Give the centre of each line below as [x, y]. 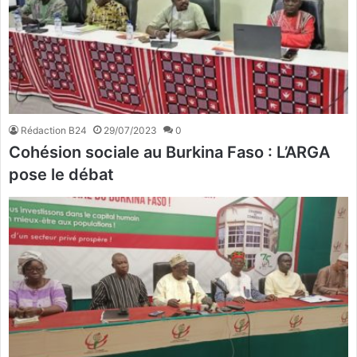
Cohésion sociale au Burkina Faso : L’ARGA [169, 152]
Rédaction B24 [54, 130]
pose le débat [63, 174]
